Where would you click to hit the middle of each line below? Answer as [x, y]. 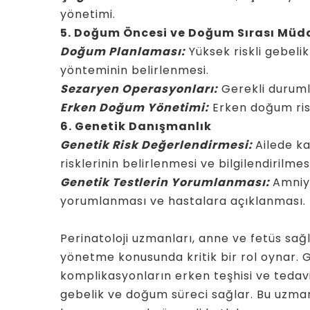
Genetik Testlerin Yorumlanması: [166, 182]
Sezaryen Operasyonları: [139, 89]
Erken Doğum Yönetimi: [135, 108]
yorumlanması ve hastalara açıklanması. [183, 201]
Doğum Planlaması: [123, 52]
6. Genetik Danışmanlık [136, 126]
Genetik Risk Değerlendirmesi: [158, 145]
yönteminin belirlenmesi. [135, 70]
